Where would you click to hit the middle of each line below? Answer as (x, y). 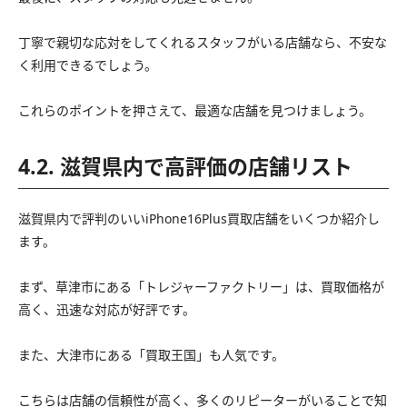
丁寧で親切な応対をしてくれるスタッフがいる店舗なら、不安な (203, 42)
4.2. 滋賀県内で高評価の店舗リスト (185, 166)
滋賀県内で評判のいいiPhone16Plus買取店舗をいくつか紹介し (199, 218)
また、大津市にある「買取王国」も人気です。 (151, 354)
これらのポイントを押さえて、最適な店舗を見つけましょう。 (195, 110)
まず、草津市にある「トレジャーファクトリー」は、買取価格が (201, 286)
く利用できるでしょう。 (88, 65)
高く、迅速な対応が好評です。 (107, 309)
